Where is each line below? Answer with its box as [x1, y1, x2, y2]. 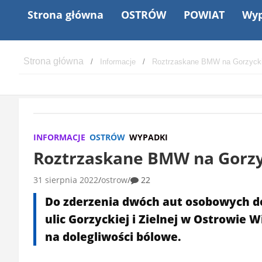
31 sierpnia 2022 [33, 174, 98, 185]
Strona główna [27, 7, 104, 22]
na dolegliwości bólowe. [45, 229, 181, 244]
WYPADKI [129, 131, 168, 143]
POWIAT [184, 7, 225, 22]
